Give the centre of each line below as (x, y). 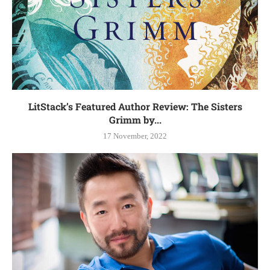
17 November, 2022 (135, 136)
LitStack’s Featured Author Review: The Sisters (135, 107)
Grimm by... (135, 120)
